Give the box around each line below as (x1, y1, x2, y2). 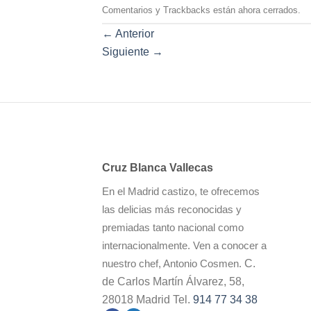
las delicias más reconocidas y (102, 204, 242, 216)
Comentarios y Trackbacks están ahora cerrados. (102, 5, 301, 16)
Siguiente (102, 45, 152, 58)
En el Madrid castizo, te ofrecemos (102, 186, 260, 198)
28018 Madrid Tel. (102, 293, 193, 306)
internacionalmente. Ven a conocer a (102, 240, 267, 252)
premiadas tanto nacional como (102, 222, 244, 234)
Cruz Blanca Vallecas (102, 161, 213, 174)
